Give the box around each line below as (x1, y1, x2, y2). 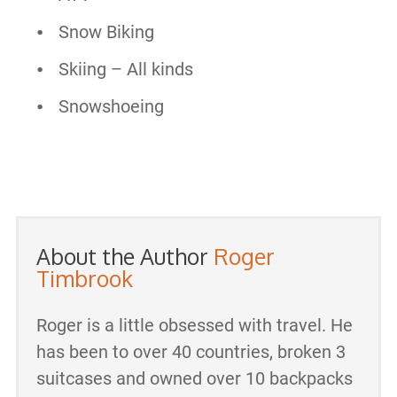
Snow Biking (58, 21, 154, 43)
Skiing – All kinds (58, 58, 193, 81)
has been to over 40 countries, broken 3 (35, 341, 346, 363)
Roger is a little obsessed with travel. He (35, 315, 353, 337)
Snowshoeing (58, 96, 164, 118)
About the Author (35, 242, 214, 271)
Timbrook (35, 264, 133, 293)
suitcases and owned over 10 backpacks (35, 368, 353, 390)
